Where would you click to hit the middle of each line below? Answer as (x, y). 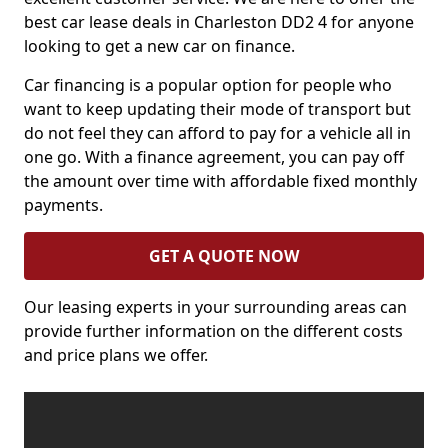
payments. (63, 205)
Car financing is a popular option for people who (208, 85)
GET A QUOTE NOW (224, 256)
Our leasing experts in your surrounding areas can (215, 307)
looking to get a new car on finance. (159, 46)
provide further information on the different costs (213, 331)
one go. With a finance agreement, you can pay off (214, 157)
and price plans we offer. (116, 355)
